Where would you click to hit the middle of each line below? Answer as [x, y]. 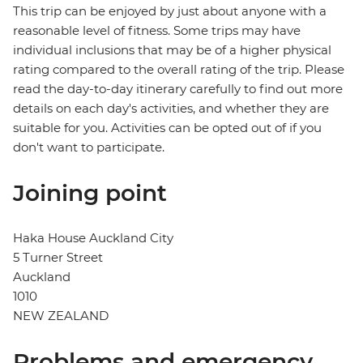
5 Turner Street [58, 258]
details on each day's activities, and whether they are [171, 109]
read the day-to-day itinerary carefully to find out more [178, 89]
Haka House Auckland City [93, 238]
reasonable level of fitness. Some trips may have [157, 31]
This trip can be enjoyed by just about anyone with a [170, 11]
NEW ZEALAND [61, 316]
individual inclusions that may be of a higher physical [172, 50]
